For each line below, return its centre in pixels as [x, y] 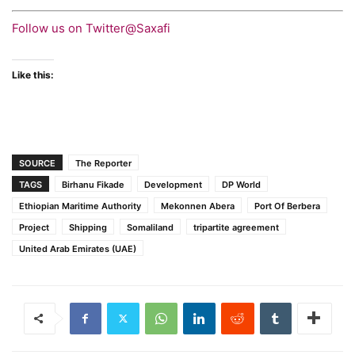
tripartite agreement [236, 227]
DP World [241, 184]
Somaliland [150, 227]
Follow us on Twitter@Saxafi [91, 28]
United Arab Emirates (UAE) [78, 248]
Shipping [88, 227]
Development [173, 184]
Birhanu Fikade [93, 184]
